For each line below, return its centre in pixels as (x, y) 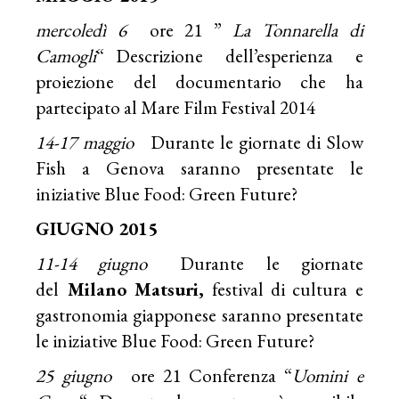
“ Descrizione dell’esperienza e (230, 55)
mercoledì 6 (81, 29)
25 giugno (77, 375)
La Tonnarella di (298, 29)
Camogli (66, 55)
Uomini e (328, 375)
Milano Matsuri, (132, 289)
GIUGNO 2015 (97, 228)
